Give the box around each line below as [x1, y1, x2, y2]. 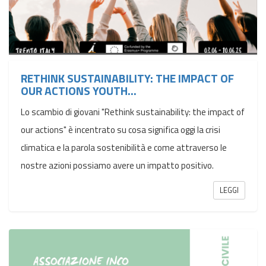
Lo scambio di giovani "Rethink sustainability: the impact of [21, 105, 245, 119]
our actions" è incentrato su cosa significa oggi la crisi [21, 123, 220, 137]
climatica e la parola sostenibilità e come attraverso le [21, 141, 227, 155]
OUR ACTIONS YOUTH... [21, 81, 137, 100]
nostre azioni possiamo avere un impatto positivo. [21, 159, 216, 173]
